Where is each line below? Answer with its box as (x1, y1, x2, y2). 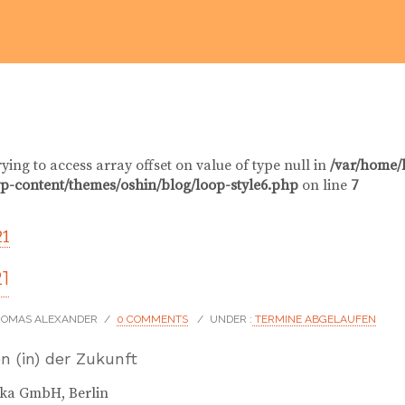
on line (298, 176, 351, 194)
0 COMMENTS (117, 313, 188, 325)
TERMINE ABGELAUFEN (252, 313, 376, 325)
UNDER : (210, 313, 252, 325)
